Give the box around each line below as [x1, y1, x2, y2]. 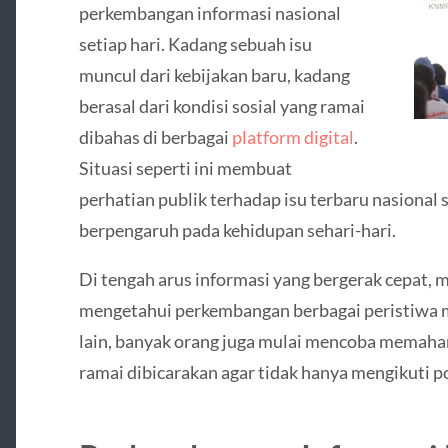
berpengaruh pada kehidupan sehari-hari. [78, 218, 396, 241]
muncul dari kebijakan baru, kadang [78, 63, 350, 86]
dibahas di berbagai [78, 125, 232, 148]
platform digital [231, 125, 354, 148]
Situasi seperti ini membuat [78, 156, 292, 179]
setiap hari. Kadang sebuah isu [78, 32, 312, 55]
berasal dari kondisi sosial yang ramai [78, 94, 365, 117]
